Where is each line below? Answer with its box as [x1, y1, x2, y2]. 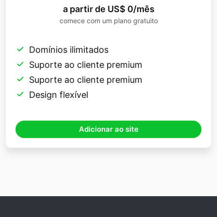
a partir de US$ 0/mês [62, 4, 155, 15]
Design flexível [29, 90, 88, 100]
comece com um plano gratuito [59, 16, 158, 25]
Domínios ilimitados [29, 45, 108, 55]
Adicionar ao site [78, 124, 139, 134]
